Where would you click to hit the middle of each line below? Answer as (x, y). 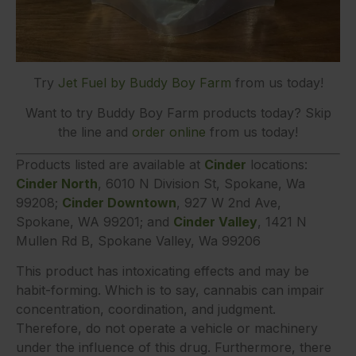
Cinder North (57, 183)
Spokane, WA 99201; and (95, 221)
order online (169, 132)
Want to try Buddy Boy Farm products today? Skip (178, 113)
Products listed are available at (110, 164)
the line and (95, 132)
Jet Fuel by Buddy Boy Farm (144, 83)
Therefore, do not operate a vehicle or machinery (167, 329)
